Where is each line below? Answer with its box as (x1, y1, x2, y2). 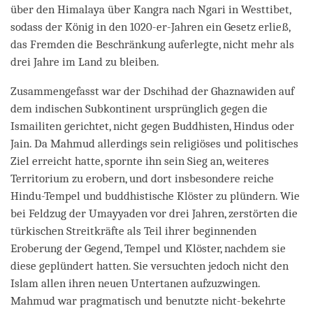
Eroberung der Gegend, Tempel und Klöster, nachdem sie (10, 241, 286, 255)
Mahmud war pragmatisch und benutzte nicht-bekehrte (10, 293, 286, 307)
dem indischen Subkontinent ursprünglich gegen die (10, 101, 268, 115)
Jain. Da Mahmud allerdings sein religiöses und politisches (10, 136, 298, 150)
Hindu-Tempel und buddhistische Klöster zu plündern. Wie (10, 189, 300, 203)
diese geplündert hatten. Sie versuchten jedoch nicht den (10, 259, 289, 272)
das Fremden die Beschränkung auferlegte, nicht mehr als (10, 37, 294, 51)
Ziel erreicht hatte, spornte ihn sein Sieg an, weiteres (10, 154, 269, 168)
